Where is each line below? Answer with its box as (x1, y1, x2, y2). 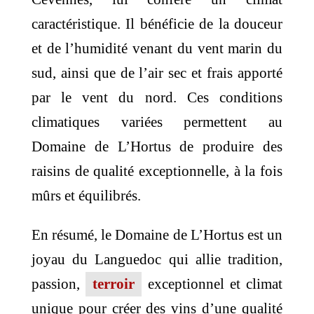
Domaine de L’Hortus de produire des (31, 138, 283, 156)
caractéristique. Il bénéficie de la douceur (31, 15, 283, 33)
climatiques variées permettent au (31, 114, 283, 131)
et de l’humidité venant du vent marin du (31, 40, 283, 57)
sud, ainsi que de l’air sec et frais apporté (31, 64, 283, 82)
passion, (31, 275, 86, 293)
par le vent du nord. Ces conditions (31, 89, 283, 107)
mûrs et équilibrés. (31, 187, 141, 205)
